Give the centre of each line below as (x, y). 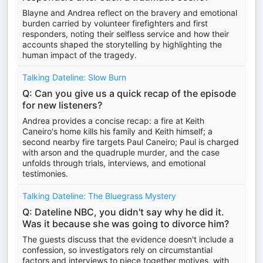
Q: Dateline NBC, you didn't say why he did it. (123, 212)
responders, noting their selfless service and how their (126, 34)
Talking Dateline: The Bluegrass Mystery (99, 196)
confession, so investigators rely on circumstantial (117, 250)
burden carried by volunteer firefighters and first (115, 23)
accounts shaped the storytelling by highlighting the (122, 44)
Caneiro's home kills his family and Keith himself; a (117, 131)
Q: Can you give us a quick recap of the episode (129, 93)
